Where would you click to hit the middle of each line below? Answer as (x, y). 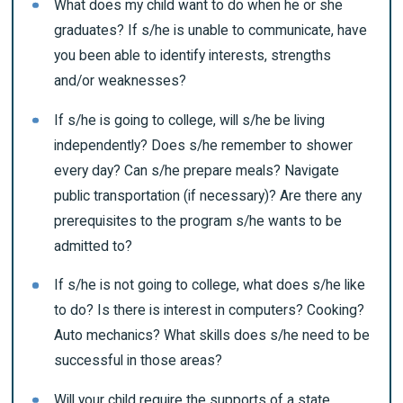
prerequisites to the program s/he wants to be (198, 220)
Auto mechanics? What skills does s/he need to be (212, 336)
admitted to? (93, 246)
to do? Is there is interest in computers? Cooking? (209, 310)
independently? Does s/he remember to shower (203, 145)
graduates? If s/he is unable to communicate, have (210, 31)
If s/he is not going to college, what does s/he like (210, 285)
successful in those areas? (138, 361)
